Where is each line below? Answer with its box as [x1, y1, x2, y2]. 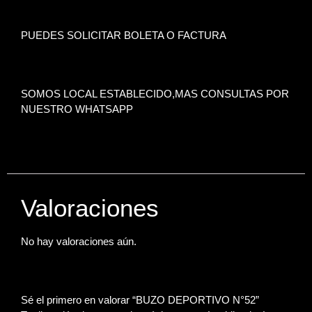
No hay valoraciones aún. [21, 235, 136, 247]
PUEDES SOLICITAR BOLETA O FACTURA [21, 29, 226, 41]
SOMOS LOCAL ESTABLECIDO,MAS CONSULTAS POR [21, 88, 289, 100]
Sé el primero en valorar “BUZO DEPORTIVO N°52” [21, 294, 259, 306]
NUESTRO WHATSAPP [21, 103, 133, 115]
